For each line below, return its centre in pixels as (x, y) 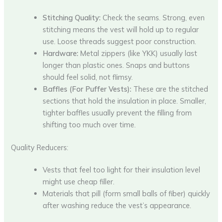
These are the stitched (170, 89)
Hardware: (61, 53)
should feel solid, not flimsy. (88, 77)
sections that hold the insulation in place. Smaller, (125, 101)
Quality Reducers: (40, 147)
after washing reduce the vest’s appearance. (117, 206)
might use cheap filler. (79, 182)
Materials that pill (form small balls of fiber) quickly (127, 194)
